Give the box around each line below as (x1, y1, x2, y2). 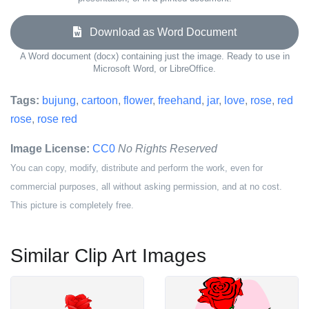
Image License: (10, 143, 90, 154)
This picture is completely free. (10, 200, 134, 210)
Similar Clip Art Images (10, 245, 206, 266)
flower (123, 94, 152, 106)
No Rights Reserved (118, 143, 217, 154)
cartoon (81, 94, 118, 106)
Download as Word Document (81, 26, 237, 38)
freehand (158, 94, 201, 106)
